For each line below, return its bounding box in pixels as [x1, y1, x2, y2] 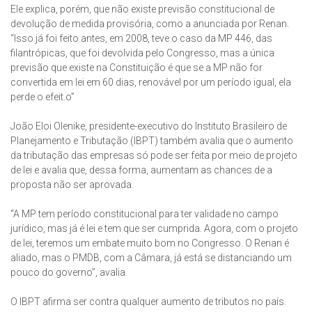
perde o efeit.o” [10, 91, 75, 103]
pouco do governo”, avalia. [10, 267, 127, 279]
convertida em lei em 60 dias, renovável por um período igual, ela [10, 77, 291, 88]
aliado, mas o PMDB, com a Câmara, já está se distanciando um [10, 252, 292, 264]
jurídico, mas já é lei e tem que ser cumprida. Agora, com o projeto [10, 223, 298, 235]
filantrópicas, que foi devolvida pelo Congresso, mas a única [10, 47, 274, 59]
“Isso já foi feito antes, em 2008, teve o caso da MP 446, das [10, 33, 272, 45]
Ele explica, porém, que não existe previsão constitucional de [10, 3, 274, 15]
